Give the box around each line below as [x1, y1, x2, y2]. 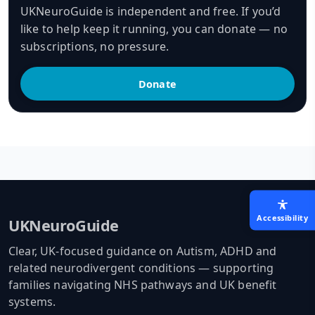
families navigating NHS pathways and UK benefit [8, 277, 277, 293]
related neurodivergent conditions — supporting [8, 260, 274, 276]
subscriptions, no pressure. [20, 39, 169, 55]
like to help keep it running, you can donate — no [20, 21, 288, 37]
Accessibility [257, 212, 308, 223]
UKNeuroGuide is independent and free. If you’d [20, 4, 281, 20]
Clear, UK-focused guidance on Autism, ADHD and [8, 243, 277, 259]
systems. [8, 294, 56, 310]
